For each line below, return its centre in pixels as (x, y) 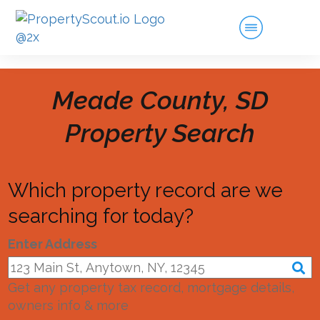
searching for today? (101, 216)
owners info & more (68, 305)
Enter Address (52, 244)
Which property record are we (145, 190)
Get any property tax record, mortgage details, (151, 287)
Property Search (160, 133)
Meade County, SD (160, 100)
